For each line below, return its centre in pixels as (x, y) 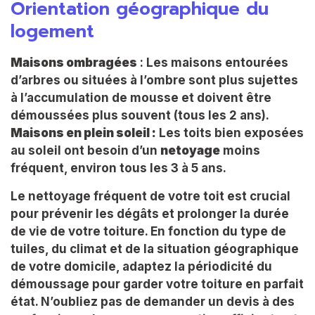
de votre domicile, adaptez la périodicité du (141, 266)
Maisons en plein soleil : (83, 133)
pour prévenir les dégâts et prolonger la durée (150, 213)
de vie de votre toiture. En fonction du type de (148, 231)
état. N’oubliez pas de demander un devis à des (153, 301)
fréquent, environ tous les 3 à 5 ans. (118, 168)
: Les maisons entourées (213, 63)
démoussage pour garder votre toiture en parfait (157, 284)
